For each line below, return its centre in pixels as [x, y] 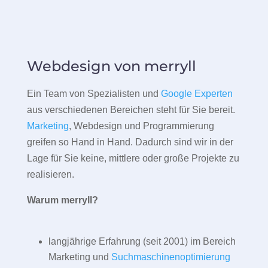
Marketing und [80, 257]
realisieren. [50, 174]
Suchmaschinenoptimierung [170, 257]
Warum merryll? [62, 200]
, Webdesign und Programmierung [141, 126]
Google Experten [197, 93]
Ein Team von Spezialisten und [94, 93]
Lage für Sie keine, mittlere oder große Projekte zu [133, 158]
